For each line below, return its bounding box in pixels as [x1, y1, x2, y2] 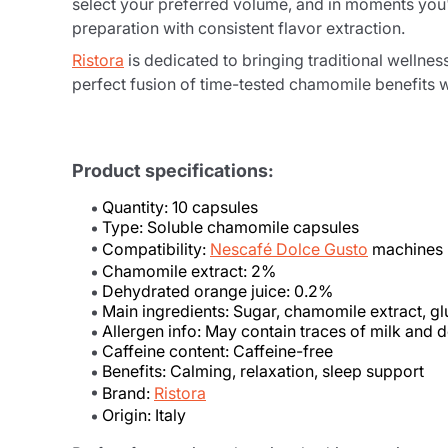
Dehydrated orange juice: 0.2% [102, 281, 333, 301]
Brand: [102, 383, 154, 403]
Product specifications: [72, 160, 274, 181]
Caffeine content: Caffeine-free [102, 341, 333, 361]
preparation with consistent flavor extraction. [72, 18, 405, 38]
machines [368, 239, 443, 259]
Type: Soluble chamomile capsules [102, 217, 359, 237]
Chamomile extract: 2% [102, 261, 276, 281]
